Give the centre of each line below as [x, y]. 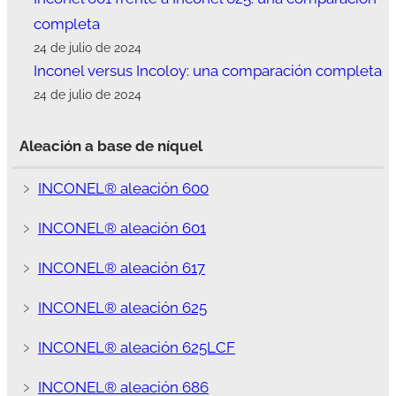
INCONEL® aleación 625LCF [137, 348]
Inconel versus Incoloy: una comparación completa [207, 71]
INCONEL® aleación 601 [122, 228]
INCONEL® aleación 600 [123, 189]
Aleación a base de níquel [111, 146]
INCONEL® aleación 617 [122, 268]
